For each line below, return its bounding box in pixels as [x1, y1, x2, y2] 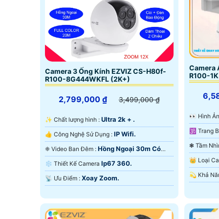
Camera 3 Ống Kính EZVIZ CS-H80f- [45, 66, 166, 75]
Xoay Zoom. [82, 174, 119, 182]
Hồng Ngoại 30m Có [98, 144, 161, 153]
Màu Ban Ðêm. [45, 155, 90, 164]
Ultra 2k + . [101, 115, 135, 123]
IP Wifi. [114, 130, 136, 138]
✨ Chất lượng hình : [54, 115, 101, 123]
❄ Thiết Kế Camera [54, 159, 101, 167]
